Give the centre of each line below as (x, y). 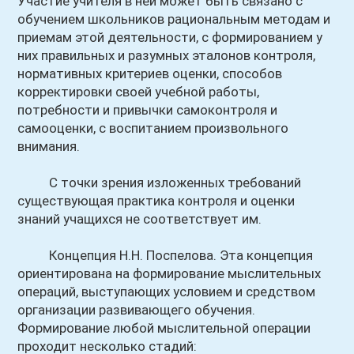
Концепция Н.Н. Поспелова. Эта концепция (166, 255)
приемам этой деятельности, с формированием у (170, 37)
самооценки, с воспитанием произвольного (153, 128)
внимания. (49, 146)
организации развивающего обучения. (137, 310)
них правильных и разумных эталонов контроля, (167, 55)
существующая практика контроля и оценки (156, 201)
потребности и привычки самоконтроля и (148, 110)
